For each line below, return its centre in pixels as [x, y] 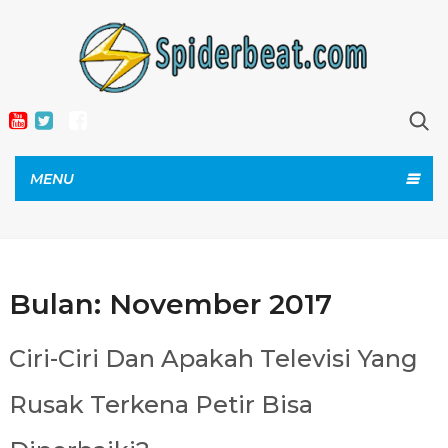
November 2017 [220, 304]
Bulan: [58, 304]
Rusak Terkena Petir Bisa [160, 404]
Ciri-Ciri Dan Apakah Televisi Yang [213, 358]
